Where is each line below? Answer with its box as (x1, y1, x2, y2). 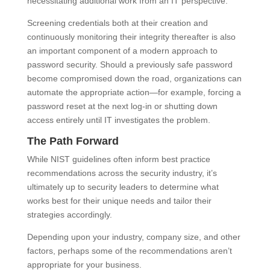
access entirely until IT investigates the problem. (27, 115, 210, 125)
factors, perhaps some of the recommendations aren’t (27, 246, 232, 256)
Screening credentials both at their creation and (27, 18, 208, 28)
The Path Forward (27, 135, 119, 148)
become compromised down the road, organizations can (27, 74, 242, 84)
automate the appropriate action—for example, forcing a (27, 87, 241, 98)
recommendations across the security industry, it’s (27, 168, 217, 178)
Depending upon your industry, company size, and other (27, 232, 240, 242)
